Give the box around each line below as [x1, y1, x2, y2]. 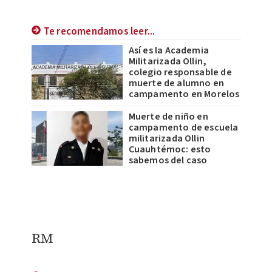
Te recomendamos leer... [43, 24, 155, 39]
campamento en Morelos [128, 87, 240, 101]
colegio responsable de [128, 65, 232, 79]
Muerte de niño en [128, 109, 208, 123]
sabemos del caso [128, 153, 208, 167]
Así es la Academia [128, 43, 209, 57]
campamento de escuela [128, 120, 239, 134]
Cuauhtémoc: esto [128, 142, 211, 156]
